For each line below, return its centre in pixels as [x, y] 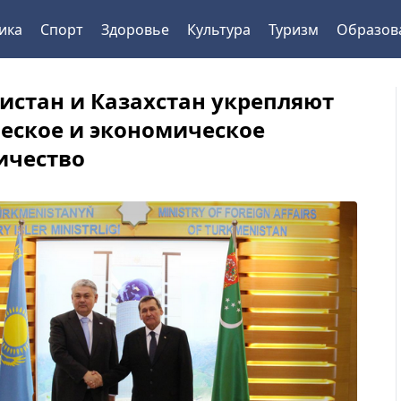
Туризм [293, 29]
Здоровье [135, 29]
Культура [218, 29]
